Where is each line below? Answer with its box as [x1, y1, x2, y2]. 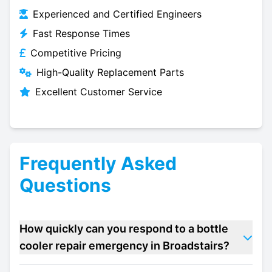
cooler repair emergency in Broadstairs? [19, 239, 229, 252]
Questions [19, 174, 111, 196]
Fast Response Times [33, 27, 130, 39]
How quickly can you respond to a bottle [19, 222, 228, 235]
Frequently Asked [19, 152, 177, 174]
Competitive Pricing [30, 47, 121, 59]
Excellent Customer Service [35, 86, 162, 98]
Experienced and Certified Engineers [33, 8, 202, 20]
